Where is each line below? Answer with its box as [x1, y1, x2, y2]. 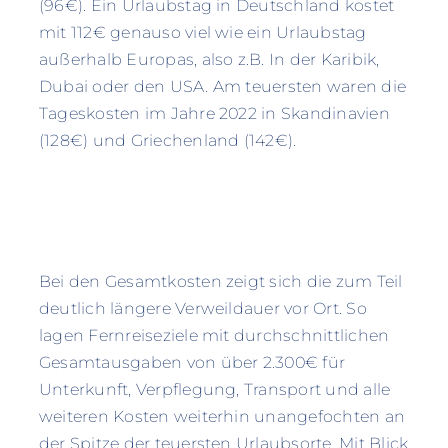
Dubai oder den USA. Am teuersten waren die [38, 77, 407, 97]
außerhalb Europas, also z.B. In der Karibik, [38, 50, 380, 70]
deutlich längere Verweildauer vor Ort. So [38, 299, 367, 319]
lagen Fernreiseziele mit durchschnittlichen [38, 326, 390, 346]
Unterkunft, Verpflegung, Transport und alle [38, 380, 391, 400]
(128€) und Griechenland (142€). [38, 131, 297, 151]
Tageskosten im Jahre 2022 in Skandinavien [38, 104, 390, 124]
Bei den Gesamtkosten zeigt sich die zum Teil [38, 272, 403, 292]
